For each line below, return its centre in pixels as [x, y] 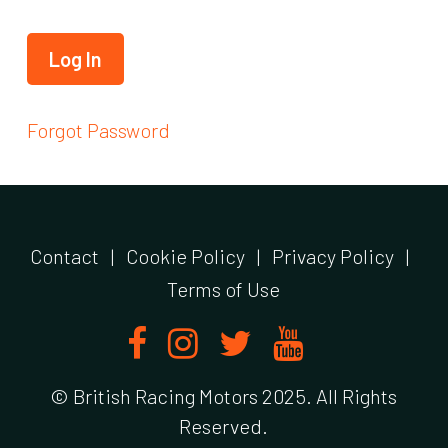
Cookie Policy [186, 256]
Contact [65, 256]
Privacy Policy [333, 256]
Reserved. [224, 426]
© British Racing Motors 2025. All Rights [224, 396]
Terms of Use [224, 289]
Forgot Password [98, 130]
